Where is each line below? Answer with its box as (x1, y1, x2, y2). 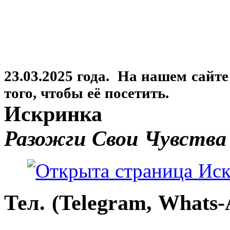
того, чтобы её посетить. (4, 84, 169, 101)
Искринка (4, 102, 102, 126)
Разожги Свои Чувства (4, 126, 227, 150)
